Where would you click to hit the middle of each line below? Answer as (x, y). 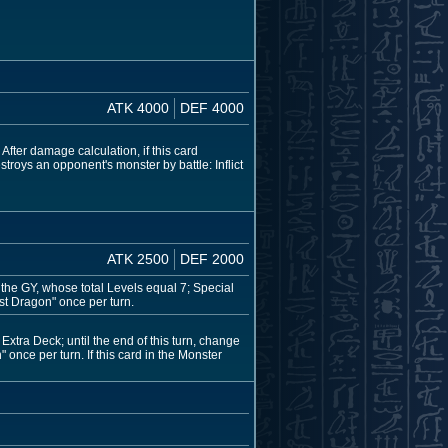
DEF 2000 (212, 258)
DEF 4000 (212, 108)
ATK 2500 (138, 258)
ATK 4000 (138, 108)
